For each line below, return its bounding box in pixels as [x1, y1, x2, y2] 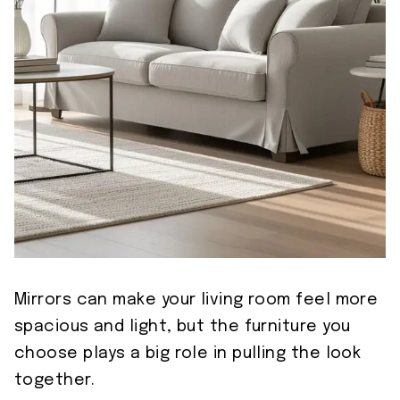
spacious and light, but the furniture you [14, 318, 351, 335]
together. [14, 371, 96, 388]
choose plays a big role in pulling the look [14, 345, 362, 362]
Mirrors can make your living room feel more [14, 291, 379, 308]
